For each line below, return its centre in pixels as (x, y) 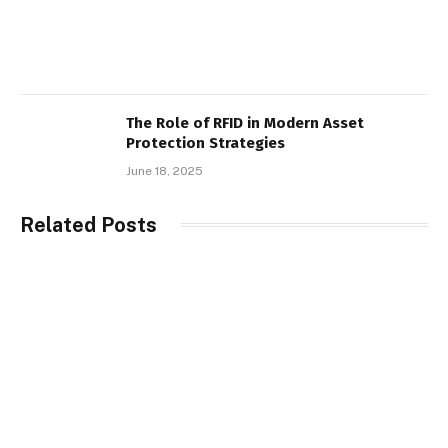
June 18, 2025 (164, 170)
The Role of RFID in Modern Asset (245, 122)
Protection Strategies (205, 142)
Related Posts (88, 224)
